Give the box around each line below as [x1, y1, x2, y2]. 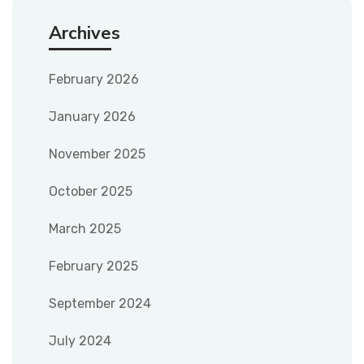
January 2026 [49, 108, 136, 124]
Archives [49, 20, 120, 45]
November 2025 [49, 145, 145, 162]
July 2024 [49, 332, 111, 349]
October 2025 [49, 183, 132, 199]
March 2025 [49, 220, 121, 236]
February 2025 [49, 258, 138, 274]
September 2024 [49, 295, 151, 311]
